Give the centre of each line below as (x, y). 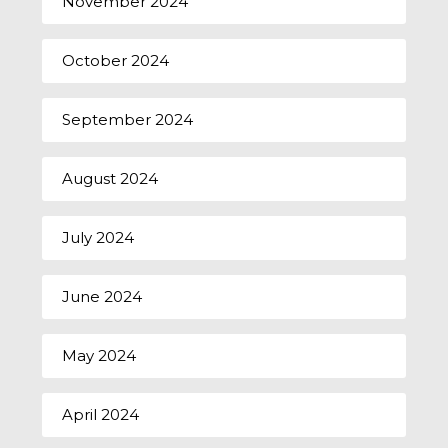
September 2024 (128, 119)
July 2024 (98, 237)
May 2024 (99, 355)
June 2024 (102, 296)
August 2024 (110, 178)
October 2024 (116, 60)
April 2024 (101, 414)
